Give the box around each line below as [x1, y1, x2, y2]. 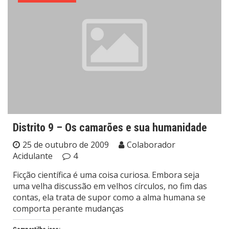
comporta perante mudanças [13, 203, 124, 215]
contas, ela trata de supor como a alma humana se [13, 192, 205, 203]
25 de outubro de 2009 [22, 139, 109, 151]
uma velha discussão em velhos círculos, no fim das [13, 180, 207, 192]
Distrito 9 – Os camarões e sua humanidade [13, 121, 207, 134]
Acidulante [13, 150, 53, 162]
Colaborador [127, 139, 175, 151]
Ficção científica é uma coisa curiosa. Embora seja [13, 169, 199, 181]
